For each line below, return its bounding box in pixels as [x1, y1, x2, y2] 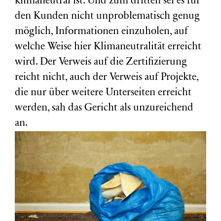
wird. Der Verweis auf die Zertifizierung [15, 57, 187, 68]
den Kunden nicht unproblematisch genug [15, 11, 200, 22]
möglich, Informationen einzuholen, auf [15, 27, 188, 37]
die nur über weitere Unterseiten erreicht [15, 88, 191, 98]
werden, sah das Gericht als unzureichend [15, 103, 193, 113]
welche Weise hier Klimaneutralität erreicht [15, 42, 201, 52]
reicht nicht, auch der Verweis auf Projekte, [15, 73, 198, 83]
